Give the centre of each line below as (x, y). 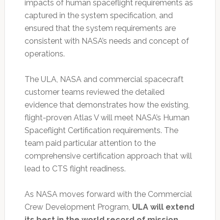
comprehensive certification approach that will (108, 156)
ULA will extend (163, 207)
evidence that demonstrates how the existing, (107, 105)
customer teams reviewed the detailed (94, 92)
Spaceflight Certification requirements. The (101, 130)
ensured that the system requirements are (100, 28)
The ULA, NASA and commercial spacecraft (104, 79)
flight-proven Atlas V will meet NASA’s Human (107, 117)
